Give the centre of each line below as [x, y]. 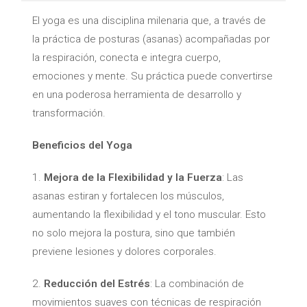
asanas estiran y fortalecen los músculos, [128, 196]
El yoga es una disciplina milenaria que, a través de [149, 21]
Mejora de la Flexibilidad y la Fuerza [133, 178]
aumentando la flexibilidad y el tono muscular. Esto [149, 215]
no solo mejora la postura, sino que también [133, 233]
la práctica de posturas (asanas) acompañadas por [151, 39]
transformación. [69, 113]
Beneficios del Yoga [82, 146]
